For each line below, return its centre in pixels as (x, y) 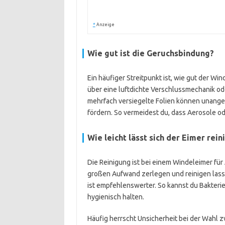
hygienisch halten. (116, 197)
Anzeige (105, 25)
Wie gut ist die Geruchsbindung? (150, 53)
